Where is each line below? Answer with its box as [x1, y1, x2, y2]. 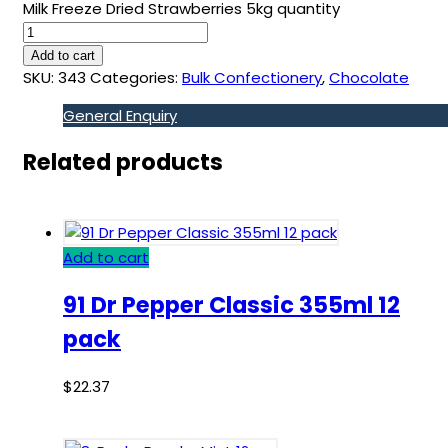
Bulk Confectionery [182, 66, 322, 88]
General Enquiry [63, 104, 177, 126]
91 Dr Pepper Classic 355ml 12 [63, 289, 400, 322]
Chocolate [329, 66, 409, 88]
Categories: [90, 66, 178, 88]
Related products [23, 146, 223, 179]
